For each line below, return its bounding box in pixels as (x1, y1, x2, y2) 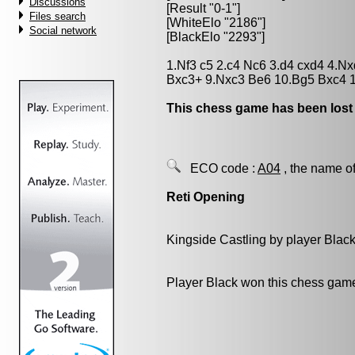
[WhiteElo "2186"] (166, 16, 265, 29)
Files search (29, 10, 86, 22)
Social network (29, 25, 97, 36)
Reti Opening (166, 190, 245, 204)
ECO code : (181, 162, 258, 175)
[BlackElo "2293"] (166, 30, 265, 44)
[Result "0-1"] (166, 2, 240, 15)
